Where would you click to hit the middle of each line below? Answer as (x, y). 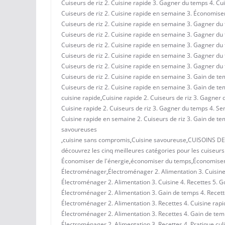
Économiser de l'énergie (95, 161)
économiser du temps (161, 161)
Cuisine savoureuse (159, 140)
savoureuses (79, 129)
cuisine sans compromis (96, 140)
